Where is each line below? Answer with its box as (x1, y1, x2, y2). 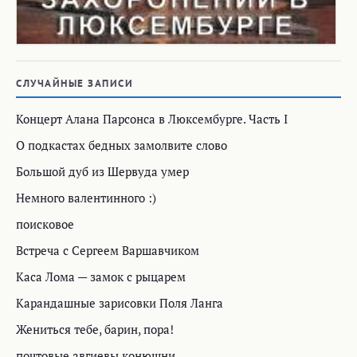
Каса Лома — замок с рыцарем (16, 268, 186, 284)
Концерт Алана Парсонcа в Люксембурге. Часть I (16, 110, 288, 127)
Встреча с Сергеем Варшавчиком (16, 241, 199, 258)
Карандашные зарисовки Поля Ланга (16, 294, 223, 311)
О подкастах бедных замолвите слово (16, 136, 227, 153)
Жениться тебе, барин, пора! (16, 320, 174, 337)
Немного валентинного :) (16, 189, 156, 206)
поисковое (16, 215, 74, 232)
